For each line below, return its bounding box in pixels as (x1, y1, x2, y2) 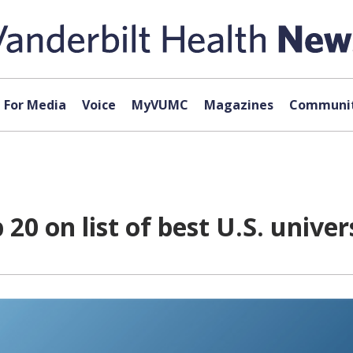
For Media (3, 96, 66, 113)
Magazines (203, 96, 273, 113)
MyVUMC (131, 96, 188, 113)
